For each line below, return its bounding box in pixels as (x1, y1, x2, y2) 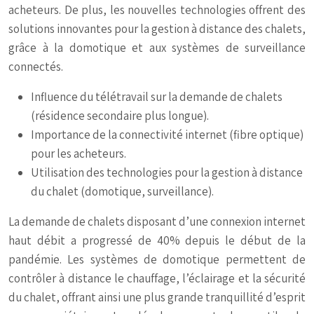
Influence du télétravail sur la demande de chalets (31, 89, 282, 104)
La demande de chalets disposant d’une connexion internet (8, 214, 306, 229)
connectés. (8, 59, 63, 74)
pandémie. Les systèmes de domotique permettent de (8, 252, 306, 267)
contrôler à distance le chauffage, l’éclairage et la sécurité (8, 271, 306, 286)
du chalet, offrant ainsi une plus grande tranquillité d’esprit (8, 289, 306, 305)
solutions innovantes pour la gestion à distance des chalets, (8, 21, 306, 36)
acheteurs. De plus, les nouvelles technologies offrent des (8, 2, 306, 18)
